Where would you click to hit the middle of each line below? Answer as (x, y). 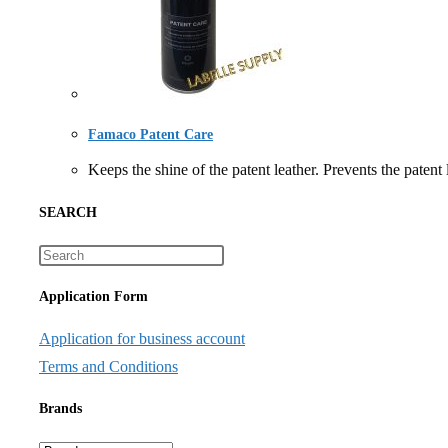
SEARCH (68, 213)
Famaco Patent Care (150, 134)
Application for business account (142, 338)
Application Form (93, 297)
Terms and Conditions (108, 366)
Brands (60, 409)
